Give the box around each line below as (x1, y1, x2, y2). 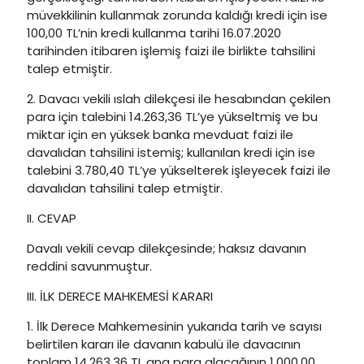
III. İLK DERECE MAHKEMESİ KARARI (27, 288, 213, 305)
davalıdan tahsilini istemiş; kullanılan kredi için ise (27, 144, 315, 161)
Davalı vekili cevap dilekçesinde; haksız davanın (27, 240, 306, 257)
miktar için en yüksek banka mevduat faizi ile (27, 126, 293, 143)
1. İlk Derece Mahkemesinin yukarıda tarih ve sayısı (27, 318, 322, 335)
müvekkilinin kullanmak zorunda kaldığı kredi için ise (27, 6, 327, 24)
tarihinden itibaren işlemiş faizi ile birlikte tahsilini (27, 42, 315, 59)
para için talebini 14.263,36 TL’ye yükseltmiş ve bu (27, 108, 318, 125)
